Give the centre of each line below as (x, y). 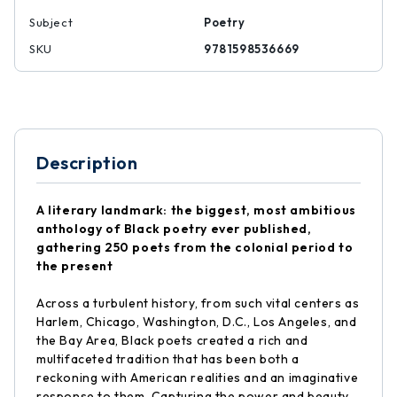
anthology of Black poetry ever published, (174, 229)
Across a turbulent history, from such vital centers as (198, 303)
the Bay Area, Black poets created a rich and (172, 340)
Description (87, 163)
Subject (51, 22)
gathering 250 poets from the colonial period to (195, 247)
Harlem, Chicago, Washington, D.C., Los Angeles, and (197, 322)
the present (75, 266)
